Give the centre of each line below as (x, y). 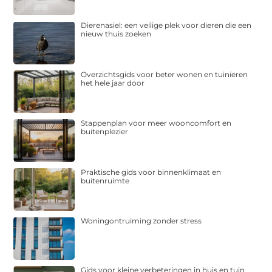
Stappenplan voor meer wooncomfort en (156, 123)
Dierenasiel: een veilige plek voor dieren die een (166, 25)
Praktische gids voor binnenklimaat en (151, 172)
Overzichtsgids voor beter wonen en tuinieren (165, 74)
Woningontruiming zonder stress (141, 221)
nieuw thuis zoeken (116, 34)
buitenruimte (105, 180)
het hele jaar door (113, 83)
